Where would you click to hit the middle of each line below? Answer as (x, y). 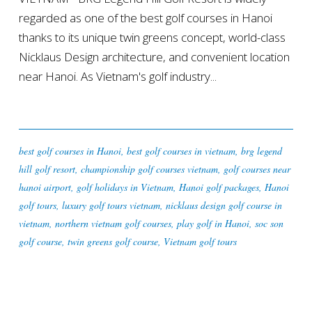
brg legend (261, 150)
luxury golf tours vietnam (111, 205)
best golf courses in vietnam (181, 150)
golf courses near (257, 169)
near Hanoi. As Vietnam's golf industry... (117, 76)
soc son (269, 223)
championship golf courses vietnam (149, 169)
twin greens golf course (112, 241)
